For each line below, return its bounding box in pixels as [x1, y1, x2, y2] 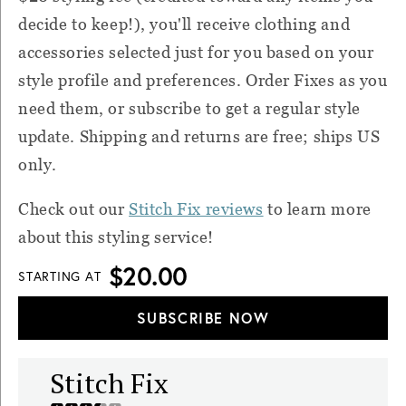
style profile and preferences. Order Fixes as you [18, 71, 388, 91]
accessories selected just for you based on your [18, 43, 374, 63]
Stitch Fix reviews [129, 199, 264, 219]
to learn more [263, 199, 372, 219]
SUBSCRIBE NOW [136, 308, 270, 328]
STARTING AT [18, 267, 101, 285]
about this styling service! [18, 227, 214, 247]
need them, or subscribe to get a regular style [18, 99, 361, 119]
